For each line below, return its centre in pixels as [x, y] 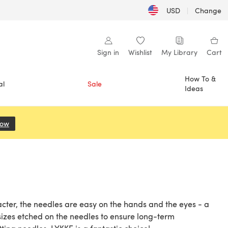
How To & [200, 79]
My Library [179, 52]
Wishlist [140, 52]
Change [208, 10]
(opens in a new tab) [43, 123]
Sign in [108, 52]
